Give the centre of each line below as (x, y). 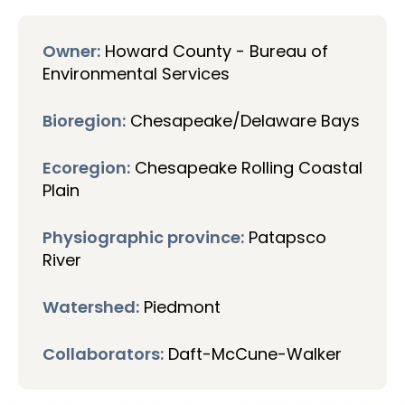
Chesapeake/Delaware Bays (243, 121)
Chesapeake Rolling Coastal (246, 168)
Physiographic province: (143, 238)
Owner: (71, 52)
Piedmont (180, 307)
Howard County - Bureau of (214, 52)
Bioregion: (84, 121)
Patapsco (285, 238)
